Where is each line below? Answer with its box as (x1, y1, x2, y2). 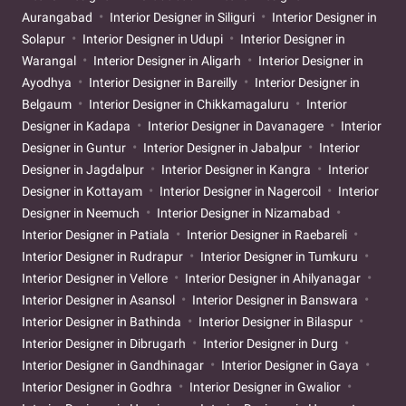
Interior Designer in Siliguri (107, 10, 257, 25)
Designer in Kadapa (22, 119, 133, 134)
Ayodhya (22, 75, 74, 91)
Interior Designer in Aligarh (91, 53, 244, 69)
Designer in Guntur (22, 140, 129, 156)
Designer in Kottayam (22, 184, 145, 199)
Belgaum (22, 97, 74, 112)
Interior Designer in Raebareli (184, 227, 350, 243)
